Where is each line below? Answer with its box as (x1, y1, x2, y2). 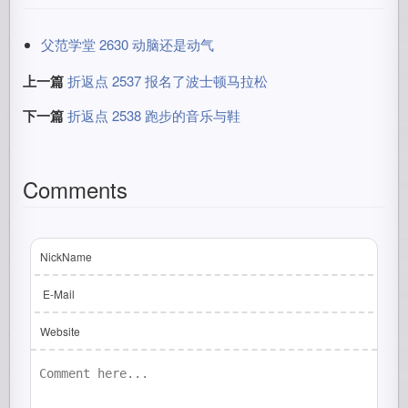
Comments (23, 173, 128, 205)
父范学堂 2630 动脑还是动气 (41, 35, 215, 54)
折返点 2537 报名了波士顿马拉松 (67, 71, 269, 90)
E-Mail (42, 286, 75, 301)
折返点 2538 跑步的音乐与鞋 (67, 106, 241, 125)
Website (40, 323, 81, 339)
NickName (40, 249, 93, 264)
